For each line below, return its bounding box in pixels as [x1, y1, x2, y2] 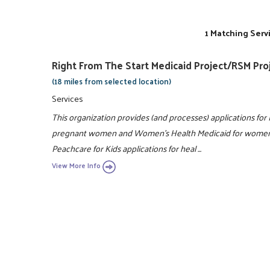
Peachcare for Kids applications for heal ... [52, 140, 202, 156]
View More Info [52, 159, 101, 172]
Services [52, 90, 84, 107]
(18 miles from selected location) [52, 74, 172, 88]
